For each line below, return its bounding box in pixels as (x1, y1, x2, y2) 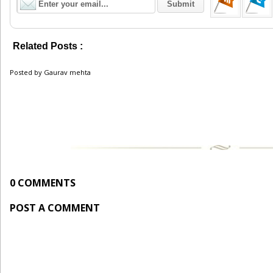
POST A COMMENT (10, 201, 100, 214)
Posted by (10, 68, 44, 77)
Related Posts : (13, 41, 83, 51)
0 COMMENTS (10, 175, 76, 190)
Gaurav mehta (44, 68, 91, 77)
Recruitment (85, 43, 121, 51)
